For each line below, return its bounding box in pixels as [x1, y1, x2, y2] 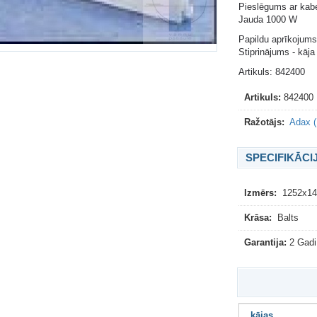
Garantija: [243, 237, 289, 248]
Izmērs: [243, 188, 279, 198]
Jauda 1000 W [238, 14, 297, 25]
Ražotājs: [243, 117, 287, 127]
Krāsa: [243, 212, 275, 223]
